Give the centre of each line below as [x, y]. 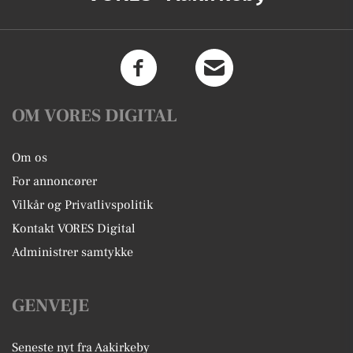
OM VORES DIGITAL [95, 116]
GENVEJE [50, 306]
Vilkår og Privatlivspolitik [82, 205]
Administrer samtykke [72, 253]
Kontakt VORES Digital [74, 229]
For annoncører [54, 182]
